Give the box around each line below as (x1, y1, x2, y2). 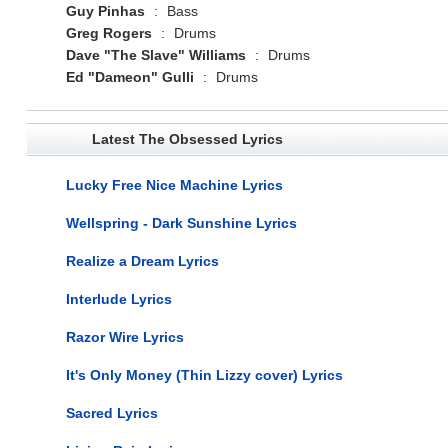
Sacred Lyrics (65, 404, 158, 421)
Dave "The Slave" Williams (65, 46, 246, 63)
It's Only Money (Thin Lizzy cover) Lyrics (65, 366, 343, 383)
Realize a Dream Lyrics (65, 252, 219, 269)
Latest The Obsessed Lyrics (91, 130, 283, 147)
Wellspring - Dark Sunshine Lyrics (65, 214, 297, 231)
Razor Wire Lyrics (65, 328, 184, 345)
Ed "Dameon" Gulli (65, 68, 194, 85)
